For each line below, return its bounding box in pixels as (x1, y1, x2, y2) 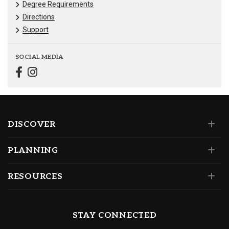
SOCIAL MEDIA (15, 53, 63, 61)
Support (22, 26, 49, 34)
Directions (22, 13, 55, 21)
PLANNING (8, 146, 58, 156)
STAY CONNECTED (72, 211, 157, 221)
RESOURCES (8, 172, 63, 182)
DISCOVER (8, 120, 56, 130)
